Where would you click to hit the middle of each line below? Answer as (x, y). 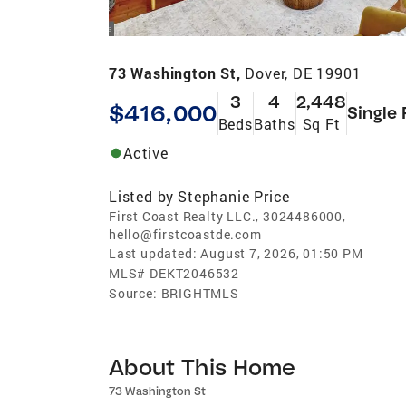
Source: (133, 293)
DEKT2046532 (195, 273)
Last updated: (153, 253)
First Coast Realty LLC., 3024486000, (227, 216)
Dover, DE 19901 (303, 72)
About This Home (203, 366)
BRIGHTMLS (200, 293)
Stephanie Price (234, 196)
